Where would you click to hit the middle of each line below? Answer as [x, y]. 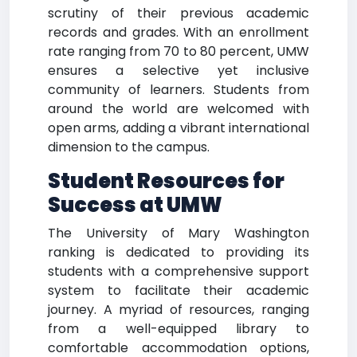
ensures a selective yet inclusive [178, 71]
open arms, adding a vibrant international [178, 128]
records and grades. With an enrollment [178, 32]
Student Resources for [166, 181]
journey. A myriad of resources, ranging [178, 310]
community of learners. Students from [178, 90]
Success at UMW [135, 205]
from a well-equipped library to [178, 329]
